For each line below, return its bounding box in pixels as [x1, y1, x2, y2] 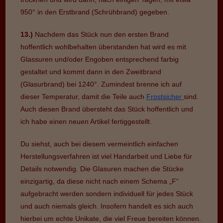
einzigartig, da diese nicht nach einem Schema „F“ [20, 177, 179, 185]
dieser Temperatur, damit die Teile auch [20, 92, 147, 101]
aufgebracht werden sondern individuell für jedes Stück [20, 189, 194, 198]
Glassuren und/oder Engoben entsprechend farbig [20, 55, 179, 63]
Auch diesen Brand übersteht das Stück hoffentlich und [20, 105, 194, 113]
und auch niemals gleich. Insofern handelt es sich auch [20, 202, 194, 210]
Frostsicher [146, 92, 184, 101]
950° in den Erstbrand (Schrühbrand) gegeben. [20, 7, 170, 16]
